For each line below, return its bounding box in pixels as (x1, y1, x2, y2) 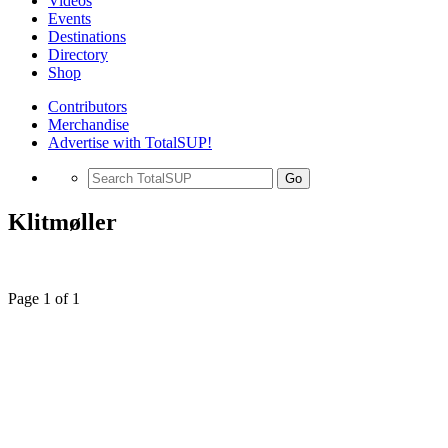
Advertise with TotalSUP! (48, 134, 212, 151)
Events (48, 10, 91, 27)
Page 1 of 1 (8, 289, 80, 307)
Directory (48, 46, 108, 63)
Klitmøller (8, 208, 117, 235)
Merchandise (48, 116, 129, 133)
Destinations (48, 28, 126, 45)
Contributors (48, 98, 127, 115)
